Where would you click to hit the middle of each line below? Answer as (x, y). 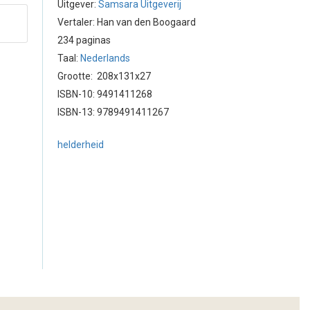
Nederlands (105, 58)
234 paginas (84, 40)
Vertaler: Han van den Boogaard (127, 22)
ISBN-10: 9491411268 (105, 94)
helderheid (81, 145)
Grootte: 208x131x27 (104, 76)
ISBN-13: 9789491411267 (113, 112)
